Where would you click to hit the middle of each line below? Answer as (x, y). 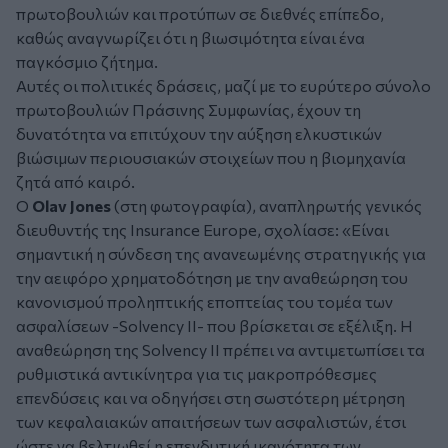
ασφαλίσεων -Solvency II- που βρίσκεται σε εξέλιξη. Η (214, 326)
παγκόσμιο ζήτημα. (87, 62)
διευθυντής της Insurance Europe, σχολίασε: (179, 230)
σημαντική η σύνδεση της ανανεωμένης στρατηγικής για (221, 254)
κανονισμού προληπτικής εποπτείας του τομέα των (204, 302)
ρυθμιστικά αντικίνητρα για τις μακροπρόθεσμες (196, 374)
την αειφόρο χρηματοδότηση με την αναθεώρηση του (212, 278)
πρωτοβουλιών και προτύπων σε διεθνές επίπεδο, (200, 14)
